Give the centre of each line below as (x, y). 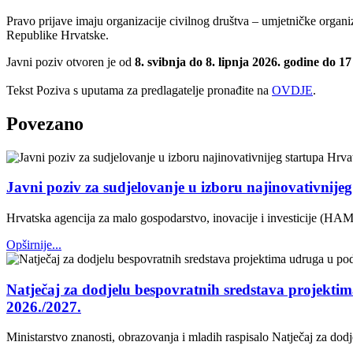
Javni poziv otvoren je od (71, 61)
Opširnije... (34, 244)
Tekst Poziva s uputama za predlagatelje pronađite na (139, 90)
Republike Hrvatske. (58, 35)
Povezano (45, 123)
